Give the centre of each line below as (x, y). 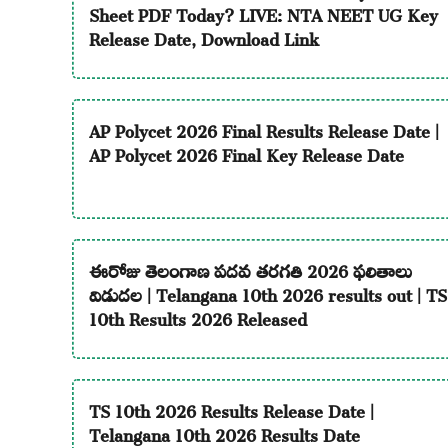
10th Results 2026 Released (197, 315)
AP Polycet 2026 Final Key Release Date (246, 151)
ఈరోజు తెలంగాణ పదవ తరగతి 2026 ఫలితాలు (250, 267)
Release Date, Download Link (203, 35)
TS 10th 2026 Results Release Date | (231, 407)
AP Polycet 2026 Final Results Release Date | (263, 127)
